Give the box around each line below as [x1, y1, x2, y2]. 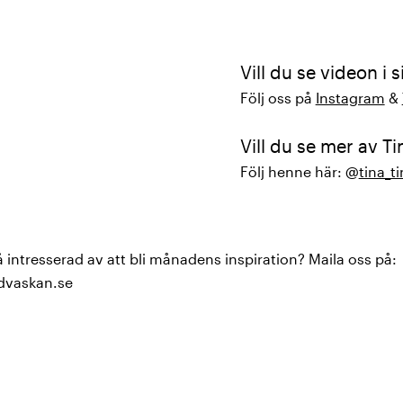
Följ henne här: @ [239, 163, 359, 181]
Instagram [315, 89, 385, 107]
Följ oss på [239, 89, 316, 107]
